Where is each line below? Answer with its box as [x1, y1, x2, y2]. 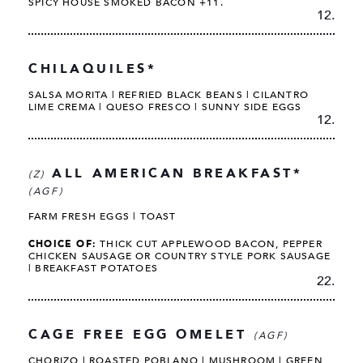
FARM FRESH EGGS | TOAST [28, 209, 177, 223]
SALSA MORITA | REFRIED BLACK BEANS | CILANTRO [28, 88, 310, 101]
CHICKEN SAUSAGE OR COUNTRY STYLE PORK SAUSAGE [28, 249, 331, 263]
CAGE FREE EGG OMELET [28, 325, 254, 344]
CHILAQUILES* [28, 59, 157, 78]
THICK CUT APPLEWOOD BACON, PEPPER [96, 237, 322, 250]
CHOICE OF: [28, 237, 96, 250]
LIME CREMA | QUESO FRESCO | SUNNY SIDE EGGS [28, 100, 305, 113]
